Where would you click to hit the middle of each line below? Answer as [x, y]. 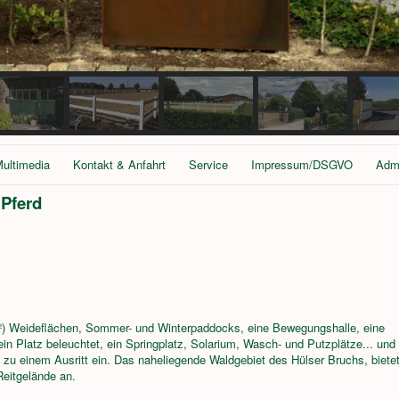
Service [208, 164]
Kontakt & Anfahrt [119, 164]
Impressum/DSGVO [302, 164]
